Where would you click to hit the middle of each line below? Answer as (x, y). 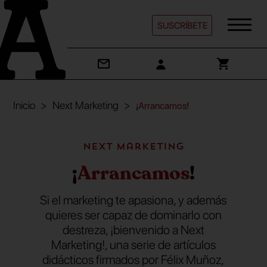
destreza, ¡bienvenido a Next (133, 230)
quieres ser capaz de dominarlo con (133, 215)
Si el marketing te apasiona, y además (133, 200)
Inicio (24, 105)
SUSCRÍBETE (182, 25)
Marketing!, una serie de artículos (133, 245)
